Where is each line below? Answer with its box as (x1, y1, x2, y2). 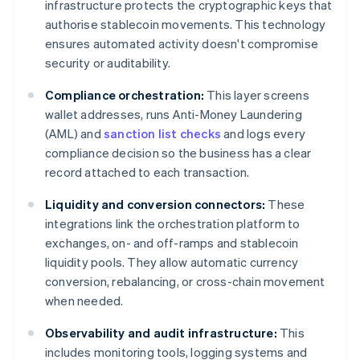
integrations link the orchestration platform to (45, 215, 301, 232)
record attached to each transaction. (45, 164, 250, 181)
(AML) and (45, 125, 104, 142)
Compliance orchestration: (45, 87, 204, 104)
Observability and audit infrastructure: (45, 325, 277, 342)
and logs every (221, 125, 305, 142)
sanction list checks (104, 125, 221, 142)
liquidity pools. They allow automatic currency (45, 254, 299, 271)
